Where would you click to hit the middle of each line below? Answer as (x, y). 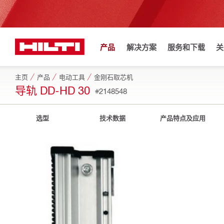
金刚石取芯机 (113, 77)
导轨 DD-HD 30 (52, 90)
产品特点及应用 (182, 118)
